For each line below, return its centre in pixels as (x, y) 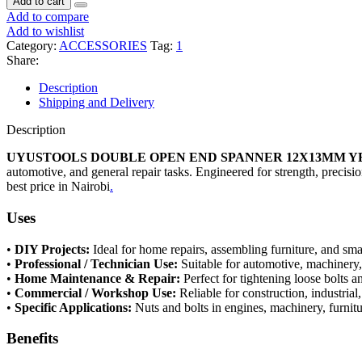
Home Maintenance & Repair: (97, 278)
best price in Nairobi (58, 187)
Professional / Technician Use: (96, 263)
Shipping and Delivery (97, 103)
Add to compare (48, 17)
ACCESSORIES (103, 46)
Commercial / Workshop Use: (95, 293)
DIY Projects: (52, 249)
